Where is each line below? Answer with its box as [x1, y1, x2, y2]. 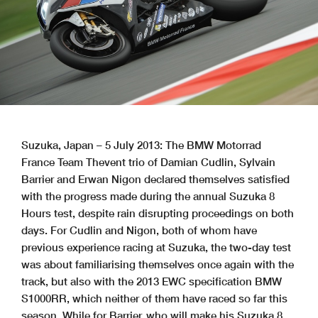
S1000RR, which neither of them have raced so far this [21, 292, 287, 305]
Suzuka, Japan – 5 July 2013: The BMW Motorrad [21, 138, 261, 152]
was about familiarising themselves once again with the [21, 258, 294, 271]
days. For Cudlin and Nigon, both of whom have [21, 224, 257, 237]
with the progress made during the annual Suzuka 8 [21, 190, 275, 203]
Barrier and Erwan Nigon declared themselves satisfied [21, 172, 290, 186]
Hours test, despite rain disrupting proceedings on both [21, 207, 294, 220]
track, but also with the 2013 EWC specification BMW [21, 275, 282, 288]
